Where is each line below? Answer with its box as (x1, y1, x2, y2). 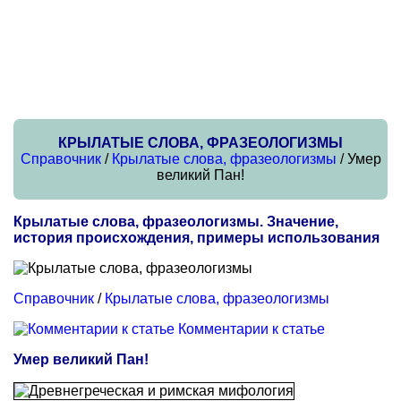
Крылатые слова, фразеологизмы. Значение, (13, 214, 338, 229)
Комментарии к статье (178, 321, 325, 337)
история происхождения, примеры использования (13, 230, 380, 245)
